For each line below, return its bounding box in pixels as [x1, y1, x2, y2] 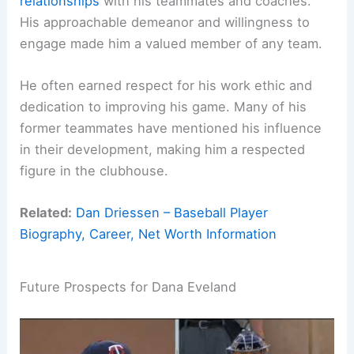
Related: [20, 205, 73, 221]
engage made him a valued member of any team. [20, 35, 323, 51]
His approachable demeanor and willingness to [20, 13, 311, 30]
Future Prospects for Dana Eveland [20, 278, 237, 295]
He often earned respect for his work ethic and [20, 77, 313, 93]
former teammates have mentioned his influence [20, 119, 322, 136]
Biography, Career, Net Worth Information [20, 226, 277, 243]
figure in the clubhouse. [20, 162, 169, 179]
